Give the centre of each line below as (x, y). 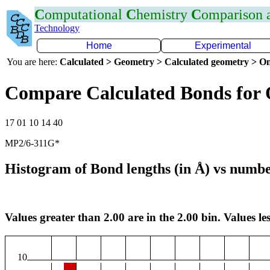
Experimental (223, 46)
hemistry (164, 14)
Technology (57, 28)
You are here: (33, 62)
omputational (85, 14)
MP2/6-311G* (32, 143)
